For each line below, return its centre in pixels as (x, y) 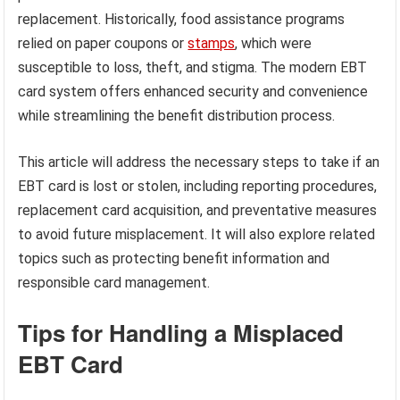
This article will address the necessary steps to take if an (199, 162)
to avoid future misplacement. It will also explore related (197, 234)
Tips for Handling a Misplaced (181, 332)
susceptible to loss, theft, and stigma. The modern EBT (193, 67)
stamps (212, 43)
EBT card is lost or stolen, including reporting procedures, (198, 186)
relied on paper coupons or (103, 43)
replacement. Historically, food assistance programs (182, 19)
